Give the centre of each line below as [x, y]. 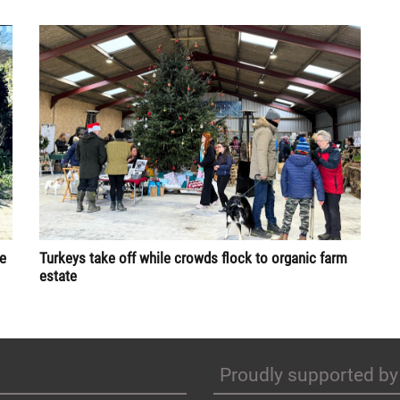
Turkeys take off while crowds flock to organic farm [193, 258]
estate [58, 275]
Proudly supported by [309, 375]
